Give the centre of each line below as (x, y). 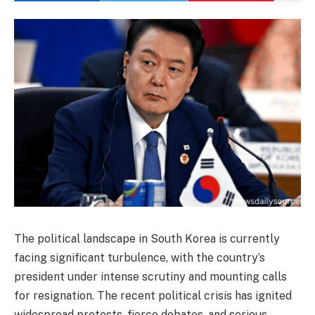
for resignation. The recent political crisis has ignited (153, 295)
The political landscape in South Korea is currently (147, 238)
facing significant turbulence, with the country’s (140, 257)
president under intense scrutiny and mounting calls (150, 276)
